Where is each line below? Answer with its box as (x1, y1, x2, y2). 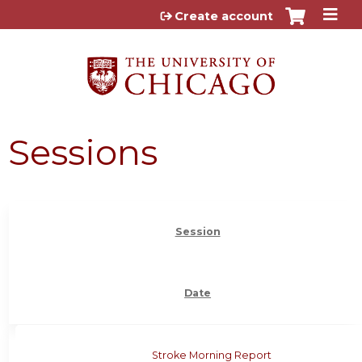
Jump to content (125, 5, 237, 20)
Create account (175, 9, 273, 23)
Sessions (8, 130, 158, 174)
